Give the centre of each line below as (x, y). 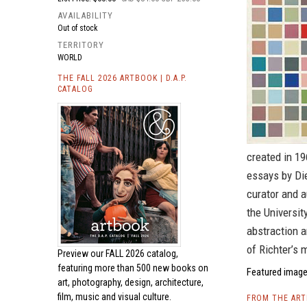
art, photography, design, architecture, (131, 282)
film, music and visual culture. (114, 297)
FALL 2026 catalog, (142, 254)
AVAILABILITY (85, 15)
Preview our (82, 254)
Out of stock (78, 28)
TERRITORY (81, 45)
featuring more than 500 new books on (133, 268)
